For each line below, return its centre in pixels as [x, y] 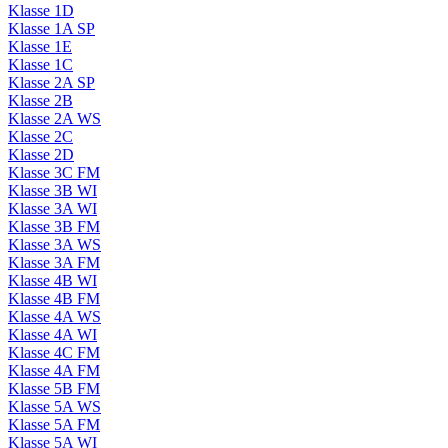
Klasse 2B [40, 101]
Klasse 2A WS [54, 119]
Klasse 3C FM [54, 173]
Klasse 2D [41, 155]
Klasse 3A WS [54, 245]
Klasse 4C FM [54, 353]
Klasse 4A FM [54, 371]
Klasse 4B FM [54, 299]
